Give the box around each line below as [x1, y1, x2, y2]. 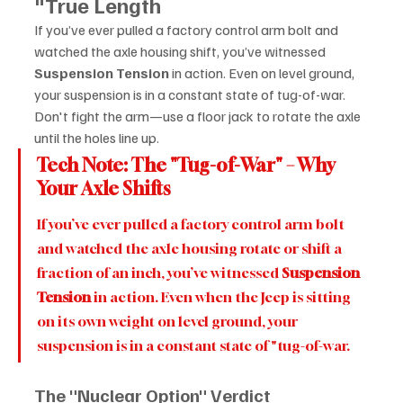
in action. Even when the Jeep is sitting [91, 287, 354, 306]
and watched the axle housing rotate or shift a [37, 238, 345, 257]
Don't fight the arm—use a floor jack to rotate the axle [34, 106, 363, 125]
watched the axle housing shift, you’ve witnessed [34, 41, 328, 60]
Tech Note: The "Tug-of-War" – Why [37, 153, 338, 176]
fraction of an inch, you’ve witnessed [37, 263, 282, 282]
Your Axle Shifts [37, 176, 171, 200]
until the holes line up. [34, 128, 159, 147]
